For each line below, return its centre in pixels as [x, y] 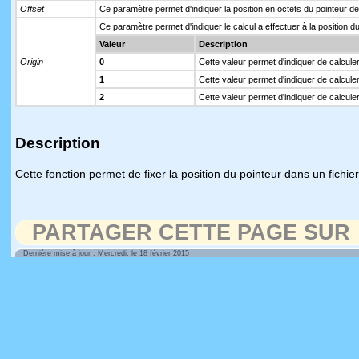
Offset [32, 9]
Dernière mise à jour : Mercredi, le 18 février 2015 [106, 253]
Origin [32, 62]
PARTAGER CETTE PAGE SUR [191, 232]
